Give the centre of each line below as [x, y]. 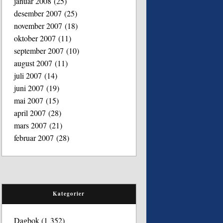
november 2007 [38, 25]
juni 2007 [29, 88]
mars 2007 [31, 125]
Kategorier [69, 193]
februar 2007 [34, 137]
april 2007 [30, 112]
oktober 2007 [35, 38]
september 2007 [39, 50]
